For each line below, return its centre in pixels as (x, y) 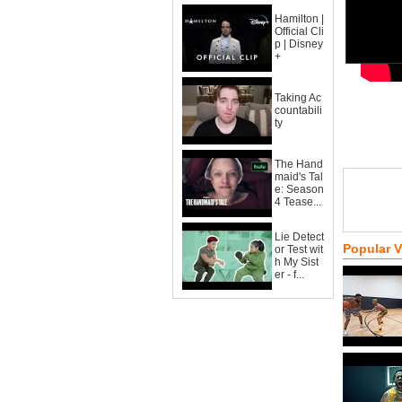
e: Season (299, 189)
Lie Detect (299, 237)
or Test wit (299, 249)
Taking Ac (298, 98)
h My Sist (297, 262)
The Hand (299, 164)
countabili (298, 110)
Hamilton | (299, 19)
